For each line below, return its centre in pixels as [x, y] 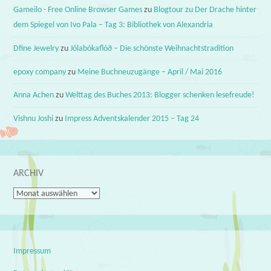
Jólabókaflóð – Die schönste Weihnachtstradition [152, 49]
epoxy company [40, 72]
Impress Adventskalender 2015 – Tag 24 [132, 119]
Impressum [32, 252]
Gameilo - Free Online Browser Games [78, 10]
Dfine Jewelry [36, 49]
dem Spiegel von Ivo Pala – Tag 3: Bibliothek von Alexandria [113, 25]
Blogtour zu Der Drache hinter [205, 10]
